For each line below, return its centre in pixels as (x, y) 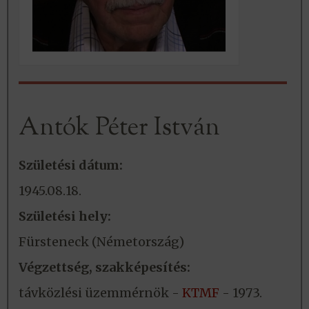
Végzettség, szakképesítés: (104, 268)
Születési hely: (65, 217)
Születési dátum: (71, 166)
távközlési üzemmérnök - (100, 293)
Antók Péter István (119, 129)
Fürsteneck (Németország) (101, 242)
